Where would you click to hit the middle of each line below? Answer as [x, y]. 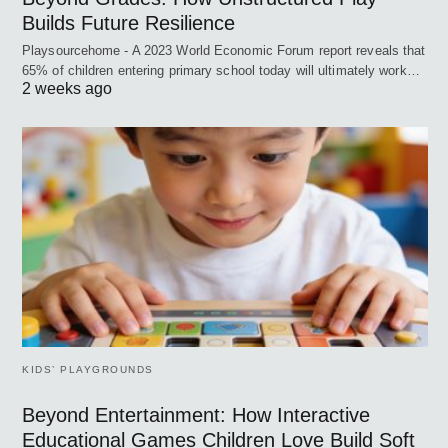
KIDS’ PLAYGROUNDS [88, 370]
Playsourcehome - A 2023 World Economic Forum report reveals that [224, 50]
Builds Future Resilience [128, 22]
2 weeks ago [67, 88]
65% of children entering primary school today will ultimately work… [221, 70]
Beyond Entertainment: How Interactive [196, 415]
